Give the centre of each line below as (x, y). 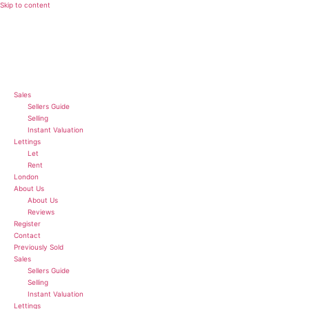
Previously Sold (39, 247)
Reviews (41, 212)
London (26, 177)
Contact (27, 236)
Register (27, 224)
